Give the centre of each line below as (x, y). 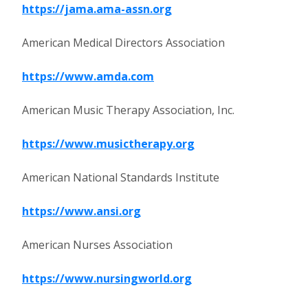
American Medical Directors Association (123, 43)
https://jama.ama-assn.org (97, 9)
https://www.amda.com (88, 76)
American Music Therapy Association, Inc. (128, 110)
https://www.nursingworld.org (107, 278)
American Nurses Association (97, 245)
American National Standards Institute (121, 177)
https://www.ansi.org (81, 211)
